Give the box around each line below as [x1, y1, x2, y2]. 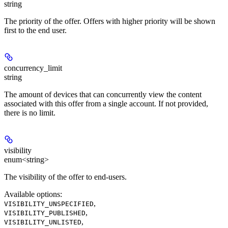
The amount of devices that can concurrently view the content [4, 90, 202, 99]
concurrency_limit [4, 63, 62, 72]
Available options [4, 189, 60, 198]
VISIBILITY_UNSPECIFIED [4, 199, 94, 208]
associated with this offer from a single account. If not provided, [4, 99, 208, 108]
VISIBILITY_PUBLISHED [4, 209, 85, 217]
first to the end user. [4, 25, 67, 35]
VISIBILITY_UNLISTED [4, 218, 81, 226]
